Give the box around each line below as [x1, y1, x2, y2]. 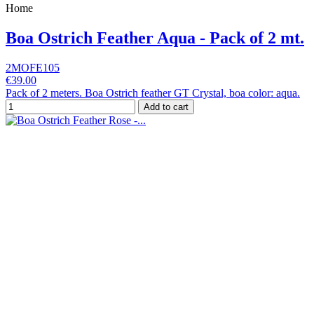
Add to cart [144, 101, 189, 112]
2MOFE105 [6, 61, 60, 74]
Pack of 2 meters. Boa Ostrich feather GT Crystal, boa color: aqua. [6, 86, 300, 99]
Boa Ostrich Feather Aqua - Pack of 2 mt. [6, 28, 304, 47]
